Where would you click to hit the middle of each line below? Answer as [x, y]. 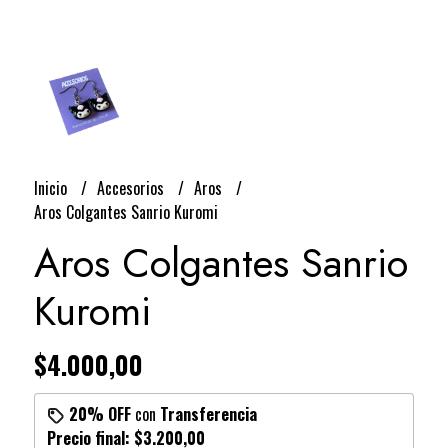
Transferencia [208, 413]
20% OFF [99, 413]
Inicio [52, 187]
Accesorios [132, 187]
